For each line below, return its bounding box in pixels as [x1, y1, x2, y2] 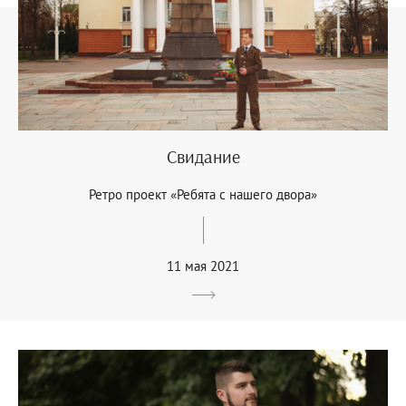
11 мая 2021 [167, 256, 239, 275]
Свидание [166, 144, 240, 168]
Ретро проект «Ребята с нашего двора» [89, 185, 317, 203]
